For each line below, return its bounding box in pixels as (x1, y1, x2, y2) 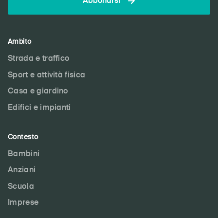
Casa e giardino (8, 86, 68, 96)
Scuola (8, 181, 34, 191)
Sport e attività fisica (8, 69, 86, 80)
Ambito (8, 37, 32, 46)
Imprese (8, 197, 39, 208)
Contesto (8, 132, 38, 141)
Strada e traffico (8, 53, 70, 63)
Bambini (8, 148, 40, 159)
